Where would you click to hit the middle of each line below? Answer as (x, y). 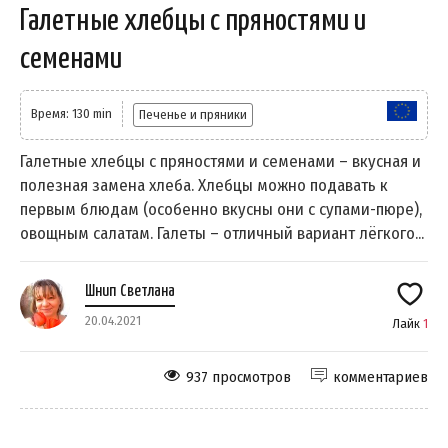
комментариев (380, 376)
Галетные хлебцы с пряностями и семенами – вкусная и (220, 161)
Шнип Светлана (130, 291)
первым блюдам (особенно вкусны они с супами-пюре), (221, 209)
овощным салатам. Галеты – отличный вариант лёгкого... (222, 233)
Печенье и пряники (193, 114)
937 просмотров (238, 376)
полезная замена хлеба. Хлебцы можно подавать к (204, 185)
